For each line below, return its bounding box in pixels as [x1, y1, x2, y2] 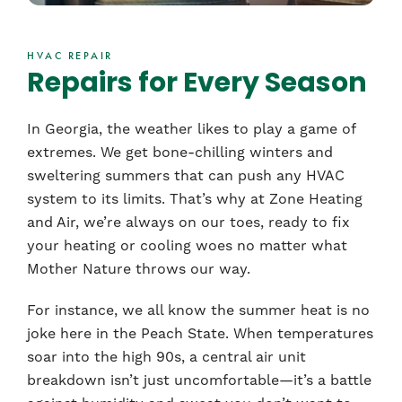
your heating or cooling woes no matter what [27, 237, 347, 255]
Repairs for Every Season [27, 71, 367, 100]
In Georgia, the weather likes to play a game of [27, 120, 355, 138]
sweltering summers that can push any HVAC [27, 167, 345, 185]
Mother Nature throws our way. [27, 260, 250, 278]
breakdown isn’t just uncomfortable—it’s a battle [27, 371, 371, 389]
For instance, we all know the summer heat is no [27, 301, 370, 319]
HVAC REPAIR [27, 48, 113, 64]
